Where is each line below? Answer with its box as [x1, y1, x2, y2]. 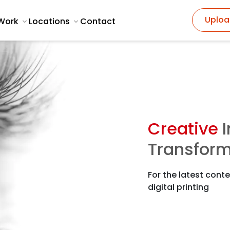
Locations [29, 15, 70, 27]
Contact [80, 15, 116, 27]
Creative [147, 117, 218, 141]
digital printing [147, 181, 209, 194]
